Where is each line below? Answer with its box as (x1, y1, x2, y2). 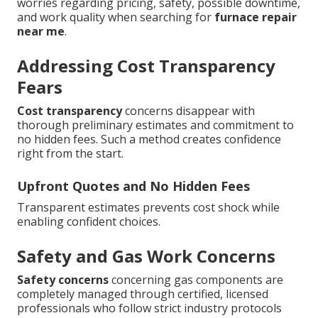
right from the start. (17, 146, 124, 162)
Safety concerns (17, 272, 109, 288)
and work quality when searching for (17, 9, 214, 26)
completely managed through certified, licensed (17, 286, 268, 302)
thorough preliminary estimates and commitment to (17, 117, 294, 133)
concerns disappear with (122, 103, 255, 119)
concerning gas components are (109, 272, 283, 288)
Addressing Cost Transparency (17, 54, 275, 78)
